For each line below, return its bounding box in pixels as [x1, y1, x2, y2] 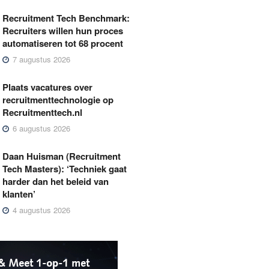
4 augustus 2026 [10, 204, 71, 216]
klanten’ [2, 187, 36, 201]
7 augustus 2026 [10, 53, 71, 65]
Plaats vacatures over [2, 80, 93, 94]
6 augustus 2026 [10, 122, 71, 134]
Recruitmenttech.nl [2, 105, 83, 119]
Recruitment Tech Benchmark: [2, 11, 130, 25]
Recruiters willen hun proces [2, 23, 124, 37]
